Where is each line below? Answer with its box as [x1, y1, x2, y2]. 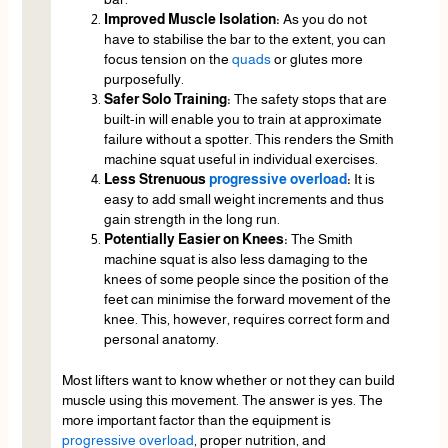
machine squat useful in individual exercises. [103, 151, 378, 168]
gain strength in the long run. [103, 211, 280, 228]
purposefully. [103, 71, 184, 88]
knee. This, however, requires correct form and [103, 311, 390, 328]
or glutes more [273, 51, 363, 68]
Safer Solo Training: [103, 91, 234, 108]
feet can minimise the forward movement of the [103, 291, 391, 308]
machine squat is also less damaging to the [103, 251, 368, 268]
